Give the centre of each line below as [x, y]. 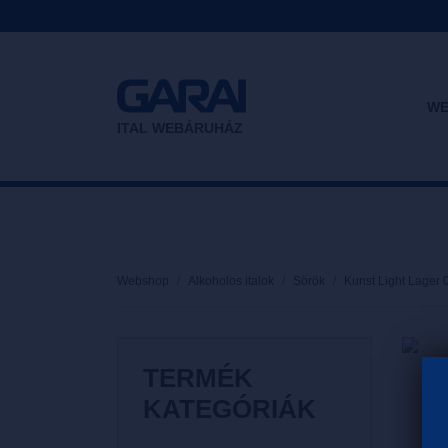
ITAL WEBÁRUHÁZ [180, 127]
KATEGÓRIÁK [229, 409]
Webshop [143, 281]
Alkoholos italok [231, 281]
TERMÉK [198, 378]
